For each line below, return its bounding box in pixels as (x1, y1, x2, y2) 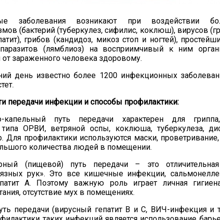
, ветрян (44, 124, 77, 133)
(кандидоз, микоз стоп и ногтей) (50, 35, 176, 44)
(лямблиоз (38, 44, 82, 54)
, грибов (19, 35, 51, 44)
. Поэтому (29, 178, 74, 188)
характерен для (122, 114, 193, 124)
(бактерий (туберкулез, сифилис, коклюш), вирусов (17, 26, 208, 35)
